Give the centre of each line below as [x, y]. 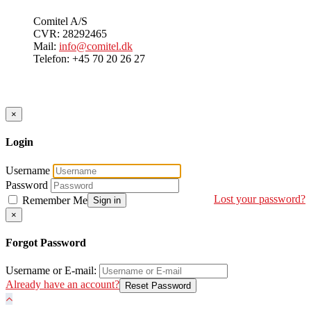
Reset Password [158, 286]
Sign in [107, 200]
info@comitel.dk [96, 47]
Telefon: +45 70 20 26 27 [89, 59]
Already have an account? [62, 285]
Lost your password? [260, 199]
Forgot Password [46, 242]
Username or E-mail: [51, 271]
